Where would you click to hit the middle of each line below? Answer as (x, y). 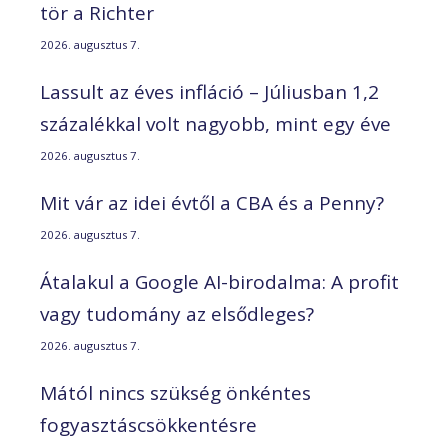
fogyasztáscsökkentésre (148, 424)
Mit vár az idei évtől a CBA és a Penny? (212, 202)
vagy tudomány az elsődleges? (177, 313)
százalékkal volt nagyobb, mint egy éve (215, 123)
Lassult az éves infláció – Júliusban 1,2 (209, 91)
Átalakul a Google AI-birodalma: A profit (219, 281)
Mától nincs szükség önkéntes (175, 392)
